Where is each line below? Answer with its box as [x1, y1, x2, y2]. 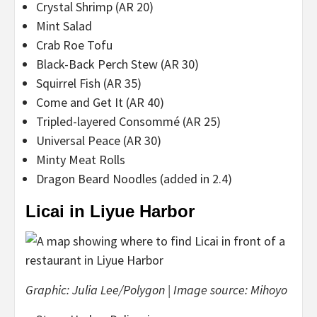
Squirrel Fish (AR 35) [36, 74, 142, 91]
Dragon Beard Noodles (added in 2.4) [36, 170, 232, 187]
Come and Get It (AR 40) [36, 93, 164, 110]
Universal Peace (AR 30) [36, 132, 161, 149]
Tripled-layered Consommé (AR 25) [36, 113, 221, 129]
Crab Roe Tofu [36, 36, 113, 53]
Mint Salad [36, 17, 92, 34]
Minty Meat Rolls [36, 151, 125, 168]
